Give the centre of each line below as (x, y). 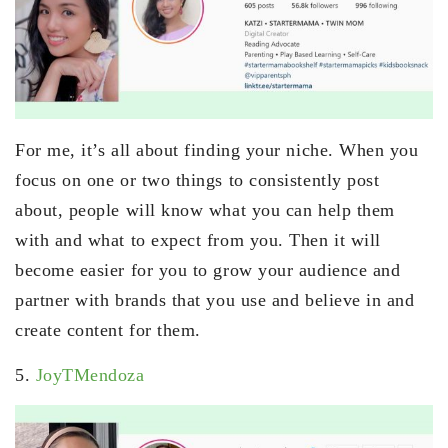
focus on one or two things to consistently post (197, 179)
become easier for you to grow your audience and (208, 269)
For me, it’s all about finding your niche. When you (217, 149)
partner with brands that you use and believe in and (215, 299)
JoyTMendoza (90, 374)
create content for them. (108, 329)
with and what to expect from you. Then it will (198, 239)
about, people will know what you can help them (205, 209)
